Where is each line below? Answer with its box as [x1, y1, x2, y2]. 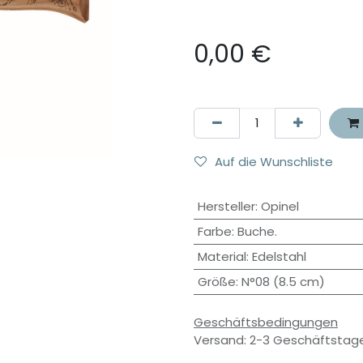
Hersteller [197, 197, 255, 215]
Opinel [260, 197, 299, 215]
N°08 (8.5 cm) [241, 272, 325, 290]
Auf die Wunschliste [215, 153, 333, 171]
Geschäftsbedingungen [194, 313, 338, 331]
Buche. [237, 222, 277, 240]
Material [197, 247, 246, 265]
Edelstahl [251, 247, 306, 265]
